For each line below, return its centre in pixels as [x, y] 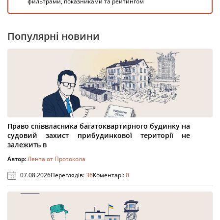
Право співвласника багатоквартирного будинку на [99, 126]
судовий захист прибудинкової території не [99, 135]
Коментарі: [109, 175]
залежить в [27, 145]
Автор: [17, 159]
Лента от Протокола [56, 159]
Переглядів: [68, 175]
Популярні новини [54, 36]
